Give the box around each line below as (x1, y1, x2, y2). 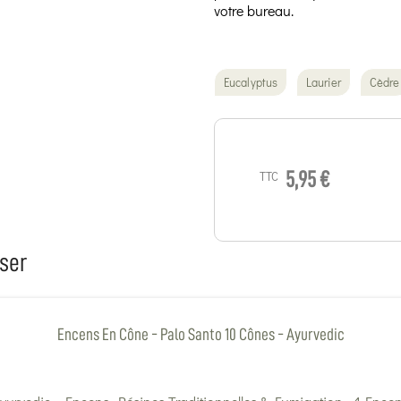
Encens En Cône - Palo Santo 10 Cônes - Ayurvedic (56, 325, 345, 343)
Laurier (306, 74, 341, 90)
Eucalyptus (224, 74, 277, 90)
